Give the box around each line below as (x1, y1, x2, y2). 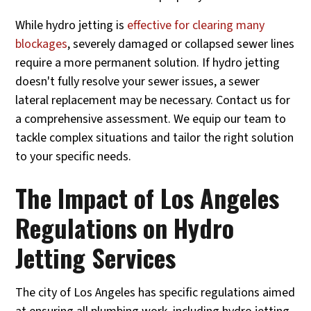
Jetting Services (15, 238, 176, 276)
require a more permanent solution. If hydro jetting (15, 53, 280, 72)
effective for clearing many (127, 16, 265, 34)
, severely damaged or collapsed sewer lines (67, 35, 295, 53)
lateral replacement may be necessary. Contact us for (15, 91, 291, 109)
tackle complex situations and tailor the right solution (15, 128, 294, 146)
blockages (15, 35, 68, 53)
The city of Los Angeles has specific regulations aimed (15, 283, 296, 301)
